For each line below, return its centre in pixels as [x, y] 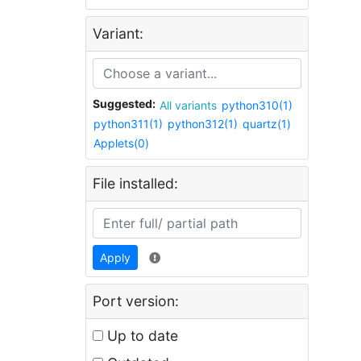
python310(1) [257, 105]
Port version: [136, 301]
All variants [196, 105]
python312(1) [203, 124]
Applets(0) [121, 143]
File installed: [135, 184]
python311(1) [128, 124]
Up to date [141, 336]
